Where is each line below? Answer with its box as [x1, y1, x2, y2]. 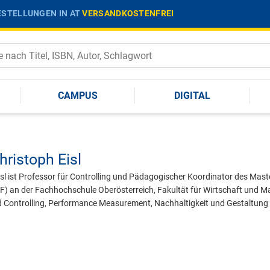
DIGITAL [174, 89, 210, 101]
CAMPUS [58, 89, 98, 101]
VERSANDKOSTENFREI [82, 8, 174, 18]
